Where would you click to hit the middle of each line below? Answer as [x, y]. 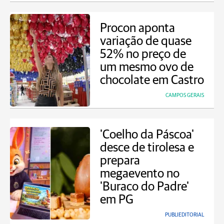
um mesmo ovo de [147, 67]
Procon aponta [137, 28]
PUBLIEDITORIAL [184, 215]
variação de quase [146, 41]
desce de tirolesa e [147, 148]
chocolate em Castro [152, 80]
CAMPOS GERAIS [185, 95]
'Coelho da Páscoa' [147, 135]
